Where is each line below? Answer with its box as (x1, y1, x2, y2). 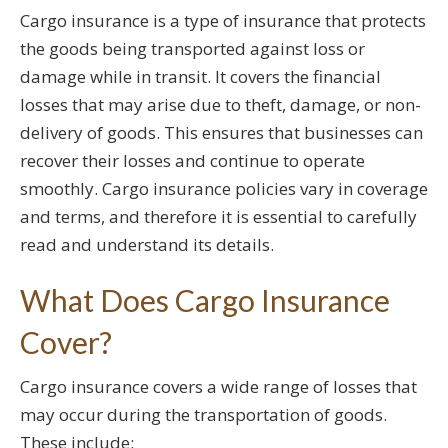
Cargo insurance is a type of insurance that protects (20, 9, 426, 33)
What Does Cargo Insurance (20, 282, 390, 319)
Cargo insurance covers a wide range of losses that (20, 375, 417, 399)
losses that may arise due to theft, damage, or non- (20, 93, 421, 117)
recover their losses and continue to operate (20, 149, 365, 173)
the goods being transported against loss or (20, 37, 365, 61)
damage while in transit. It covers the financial (20, 65, 381, 89)
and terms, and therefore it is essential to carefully (20, 205, 417, 229)
